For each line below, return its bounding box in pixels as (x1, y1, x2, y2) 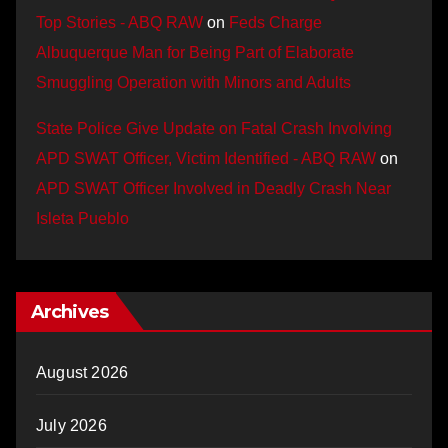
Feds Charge (229, 14, 322, 32)
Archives (31, 301, 108, 324)
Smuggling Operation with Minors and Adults (36, 74, 351, 92)
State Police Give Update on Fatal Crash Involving (36, 120, 392, 138)
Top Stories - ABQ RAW (36, 14, 203, 32)
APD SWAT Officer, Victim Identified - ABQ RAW (36, 150, 376, 168)
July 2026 (36, 417, 107, 435)
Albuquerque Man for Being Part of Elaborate (36, 44, 354, 62)
